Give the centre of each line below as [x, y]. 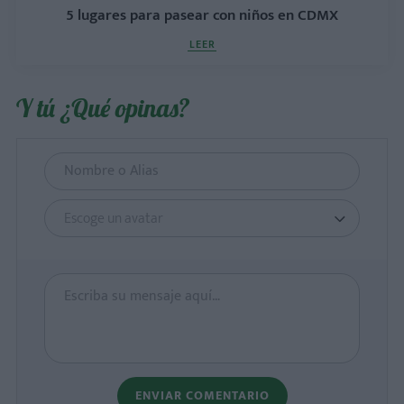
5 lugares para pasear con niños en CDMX [202, 15]
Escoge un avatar [114, 218]
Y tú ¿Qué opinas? [103, 107]
